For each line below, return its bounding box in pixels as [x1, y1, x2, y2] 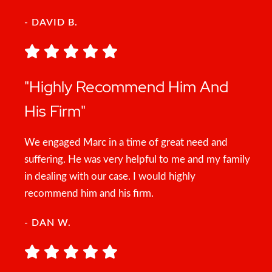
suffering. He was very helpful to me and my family [24, 154, 250, 165]
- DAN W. [24, 218, 71, 228]
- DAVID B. [24, 18, 78, 27]
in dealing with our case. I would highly [24, 171, 195, 182]
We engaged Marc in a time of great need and [24, 137, 228, 148]
